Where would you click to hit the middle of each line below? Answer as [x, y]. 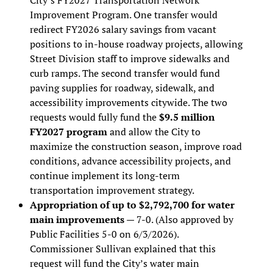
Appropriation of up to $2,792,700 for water [132, 204]
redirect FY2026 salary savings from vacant [123, 29]
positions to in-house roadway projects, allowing [136, 44]
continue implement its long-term [105, 175]
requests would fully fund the [94, 117]
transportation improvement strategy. [112, 190]
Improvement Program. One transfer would [123, 14]
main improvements [77, 219]
